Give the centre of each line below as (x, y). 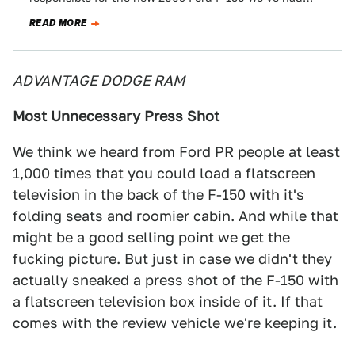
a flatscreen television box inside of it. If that (168, 302)
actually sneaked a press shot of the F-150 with (176, 280)
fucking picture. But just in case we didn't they (172, 259)
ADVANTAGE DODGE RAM (99, 80)
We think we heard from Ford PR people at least (176, 152)
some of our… (64, 12)
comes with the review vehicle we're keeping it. (175, 323)
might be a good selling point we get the (151, 237)
